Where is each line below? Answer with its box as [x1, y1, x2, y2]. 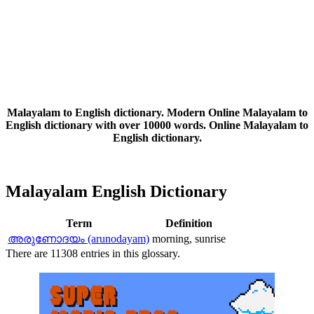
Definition [165, 217, 212, 230]
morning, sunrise [152, 233, 226, 245]
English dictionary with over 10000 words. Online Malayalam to [6, 119, 308, 132]
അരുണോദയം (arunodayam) [8, 233, 149, 245]
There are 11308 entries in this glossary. [6, 247, 180, 260]
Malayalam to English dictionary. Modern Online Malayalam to [6, 107, 308, 119]
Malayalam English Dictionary [6, 182, 227, 201]
